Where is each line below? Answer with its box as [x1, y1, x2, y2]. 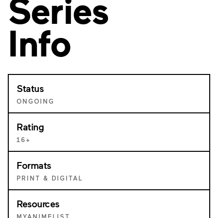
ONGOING [17, 97, 54, 105]
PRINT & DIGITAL [17, 174, 83, 182]
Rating [17, 121, 44, 132]
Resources [17, 198, 59, 209]
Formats [17, 159, 51, 171]
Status [17, 82, 43, 94]
